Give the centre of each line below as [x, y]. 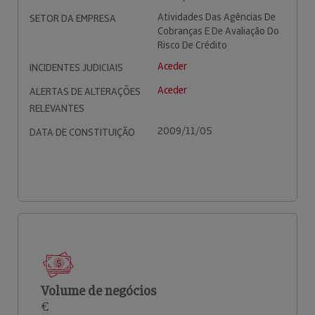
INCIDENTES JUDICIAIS [76, 67]
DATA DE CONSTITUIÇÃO [82, 132]
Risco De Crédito [192, 45]
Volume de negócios [98, 291]
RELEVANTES [57, 108]
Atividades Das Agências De [217, 17]
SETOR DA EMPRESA [73, 18]
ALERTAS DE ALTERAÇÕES [85, 91]
